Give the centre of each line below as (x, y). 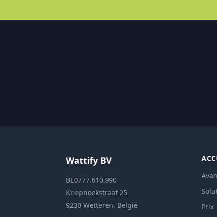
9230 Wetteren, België (102, 205)
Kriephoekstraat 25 (97, 193)
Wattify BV (89, 161)
